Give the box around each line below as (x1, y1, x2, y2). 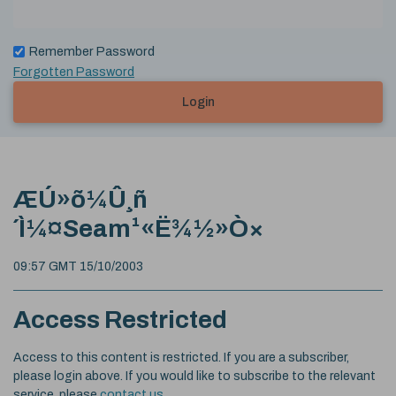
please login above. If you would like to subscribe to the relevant (13, 369, 376, 383)
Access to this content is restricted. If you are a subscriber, (13, 350, 349, 364)
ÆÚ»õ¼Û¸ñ (13, 185, 148, 213)
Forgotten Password (13, 64, 134, 79)
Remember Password (29, 43, 155, 58)
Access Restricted (13, 305, 227, 333)
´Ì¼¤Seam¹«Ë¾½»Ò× (13, 214, 264, 242)
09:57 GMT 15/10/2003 (13, 259, 143, 273)
